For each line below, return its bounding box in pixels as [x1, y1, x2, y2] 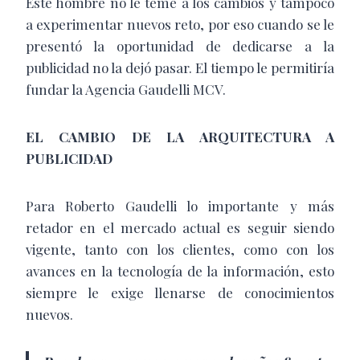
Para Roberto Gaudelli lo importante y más [26, 196, 334, 215]
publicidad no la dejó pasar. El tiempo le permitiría [26, 58, 334, 76]
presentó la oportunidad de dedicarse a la [26, 36, 334, 55]
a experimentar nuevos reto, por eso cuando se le [26, 14, 334, 33]
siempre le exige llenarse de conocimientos [26, 283, 334, 301]
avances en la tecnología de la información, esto [26, 261, 334, 280]
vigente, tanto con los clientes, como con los [26, 239, 334, 258]
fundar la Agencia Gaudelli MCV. [26, 80, 226, 98]
